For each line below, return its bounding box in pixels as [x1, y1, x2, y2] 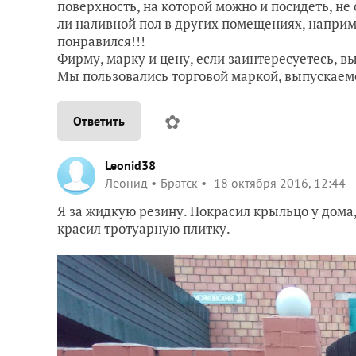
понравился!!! [57, 32, 145, 50]
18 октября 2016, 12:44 [211, 175, 346, 191]
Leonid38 [105, 157, 156, 173]
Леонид [105, 175, 148, 191]
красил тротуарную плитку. [57, 219, 230, 238]
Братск [161, 175, 198, 191]
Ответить [73, 113, 125, 129]
